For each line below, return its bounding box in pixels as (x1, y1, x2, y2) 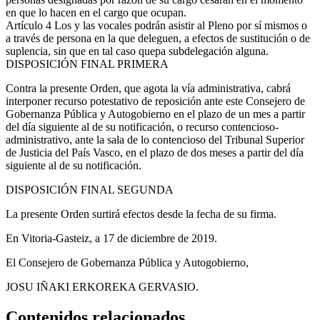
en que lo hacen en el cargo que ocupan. (6, 6, 186, 19)
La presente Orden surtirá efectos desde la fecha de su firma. (6, 207, 276, 220)
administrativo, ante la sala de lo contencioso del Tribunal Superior (6, 133, 304, 146)
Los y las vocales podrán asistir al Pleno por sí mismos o (54, 19, 307, 31)
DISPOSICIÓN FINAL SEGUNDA (6, 183, 174, 196)
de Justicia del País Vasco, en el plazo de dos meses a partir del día (6, 146, 304, 159)
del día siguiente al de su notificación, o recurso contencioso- (6, 120, 279, 133)
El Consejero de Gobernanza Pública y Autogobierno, (6, 256, 249, 269)
